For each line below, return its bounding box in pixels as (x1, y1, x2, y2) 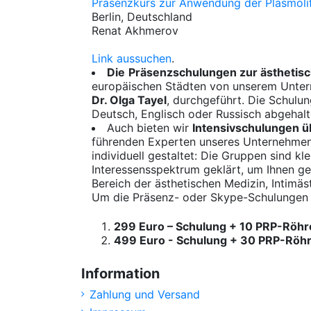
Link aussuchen (92, 51, 171, 65)
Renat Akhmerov (92, 23, 178, 37)
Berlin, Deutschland (92, 9, 192, 24)
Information (81, 264, 160, 282)
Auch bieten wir (107, 120, 192, 135)
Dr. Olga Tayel (92, 92, 167, 107)
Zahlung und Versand (90, 287, 200, 301)
